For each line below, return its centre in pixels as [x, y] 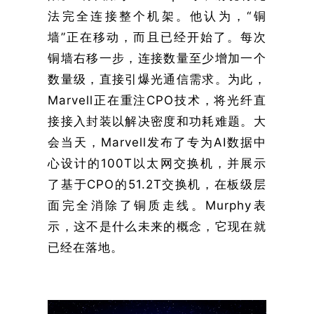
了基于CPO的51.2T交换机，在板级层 [157, 184]
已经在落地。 [86, 247]
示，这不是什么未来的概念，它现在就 [157, 226]
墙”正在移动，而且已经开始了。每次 [157, 37]
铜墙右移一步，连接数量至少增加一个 [157, 58]
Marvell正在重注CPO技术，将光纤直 [157, 100]
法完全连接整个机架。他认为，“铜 [157, 16]
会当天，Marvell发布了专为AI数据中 [157, 142]
